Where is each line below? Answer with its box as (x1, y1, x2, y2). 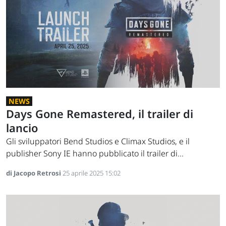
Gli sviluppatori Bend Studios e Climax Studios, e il (6, 135, 190, 147)
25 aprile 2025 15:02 (63, 168, 121, 178)
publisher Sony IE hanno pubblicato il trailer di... (6, 147, 184, 159)
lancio (6, 120, 38, 135)
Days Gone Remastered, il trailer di (6, 106, 193, 121)
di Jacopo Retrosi (6, 168, 63, 178)
